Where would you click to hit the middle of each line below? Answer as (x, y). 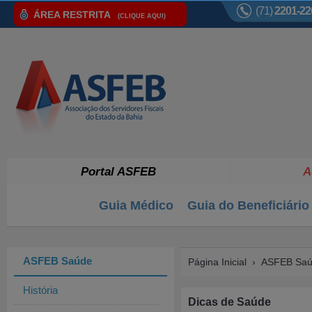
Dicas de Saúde (229, 302)
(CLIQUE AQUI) (142, 16)
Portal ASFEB (118, 172)
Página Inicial (217, 262)
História (40, 290)
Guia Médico (136, 205)
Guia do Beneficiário (248, 205)
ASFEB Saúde (57, 261)
